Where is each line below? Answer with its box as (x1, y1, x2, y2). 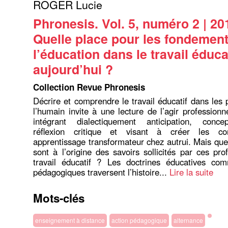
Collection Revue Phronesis (33, 81, 145, 93)
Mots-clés (33, 190, 84, 206)
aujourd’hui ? (33, 60, 113, 78)
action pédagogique (111, 216, 167, 224)
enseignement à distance (35, 216, 105, 224)
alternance (174, 216, 203, 224)
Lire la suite (169, 166, 213, 178)
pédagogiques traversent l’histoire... (33, 166, 169, 178)
